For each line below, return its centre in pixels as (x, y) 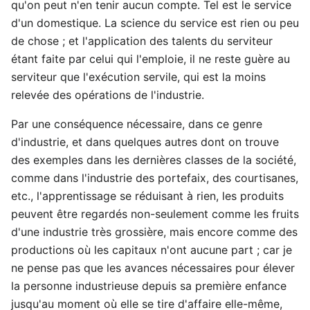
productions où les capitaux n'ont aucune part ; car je (152, 249)
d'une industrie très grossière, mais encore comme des (154, 231)
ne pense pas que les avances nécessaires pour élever (153, 267)
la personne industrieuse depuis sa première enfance (149, 285)
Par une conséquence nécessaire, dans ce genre (137, 124)
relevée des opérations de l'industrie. (108, 94)
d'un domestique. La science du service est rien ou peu (155, 22)
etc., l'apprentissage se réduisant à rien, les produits (147, 195)
